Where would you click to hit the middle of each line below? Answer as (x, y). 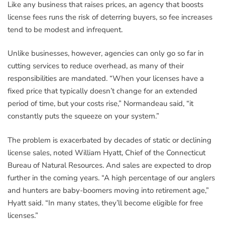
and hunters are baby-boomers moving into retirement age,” (108, 190)
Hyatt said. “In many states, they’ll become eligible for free (105, 203)
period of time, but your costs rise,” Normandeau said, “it (100, 104)
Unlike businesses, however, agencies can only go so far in (106, 53)
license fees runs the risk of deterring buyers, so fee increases (110, 17)
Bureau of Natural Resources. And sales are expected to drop (109, 165)
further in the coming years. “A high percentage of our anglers (111, 178)
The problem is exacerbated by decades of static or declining (109, 140)
